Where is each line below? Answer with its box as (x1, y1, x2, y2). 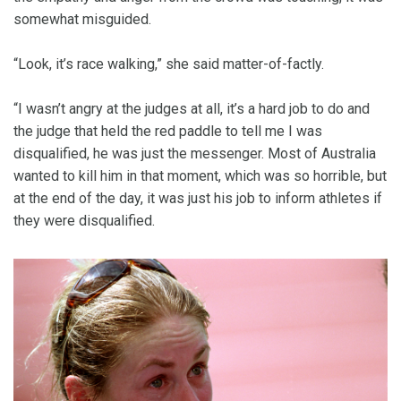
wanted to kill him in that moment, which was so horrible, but (13, 167, 387, 185)
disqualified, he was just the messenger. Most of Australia (13, 145, 376, 163)
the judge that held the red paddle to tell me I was (13, 123, 322, 141)
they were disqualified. (13, 212, 155, 230)
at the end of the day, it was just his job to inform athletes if (13, 190, 382, 208)
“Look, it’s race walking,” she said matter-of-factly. (13, 55, 324, 73)
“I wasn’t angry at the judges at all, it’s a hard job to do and (13, 100, 370, 118)
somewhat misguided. (13, 11, 151, 29)
